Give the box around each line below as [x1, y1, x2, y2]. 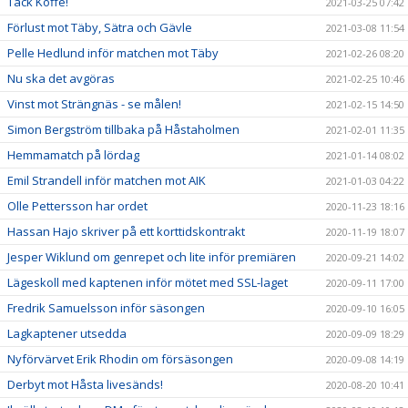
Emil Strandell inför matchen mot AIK [7, 171, 206, 189]
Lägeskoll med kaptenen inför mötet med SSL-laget [7, 273, 288, 291]
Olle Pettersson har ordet [7, 197, 148, 214]
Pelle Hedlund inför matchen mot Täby [7, 44, 219, 61]
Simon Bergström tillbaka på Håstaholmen [7, 120, 240, 138]
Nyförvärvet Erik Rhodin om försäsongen [7, 350, 233, 367]
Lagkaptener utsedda [7, 324, 127, 342]
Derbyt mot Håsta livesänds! [7, 375, 163, 393]
